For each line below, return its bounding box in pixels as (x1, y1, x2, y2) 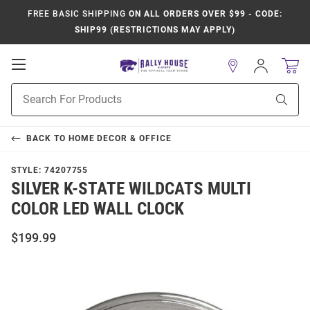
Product (11, 84, 46, 95)
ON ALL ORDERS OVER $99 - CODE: (125, 9, 282, 19)
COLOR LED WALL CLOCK (11, 199, 184, 219)
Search (11, 99, 41, 110)
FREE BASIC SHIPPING (28, 9, 126, 19)
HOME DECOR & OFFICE (68, 134, 172, 143)
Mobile (25, 71, 66, 84)
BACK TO (26, 134, 69, 143)
